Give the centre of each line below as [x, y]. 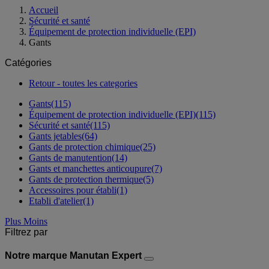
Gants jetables [55, 136]
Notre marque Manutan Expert [74, 256]
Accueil [44, 10]
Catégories [28, 62]
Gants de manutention [70, 157]
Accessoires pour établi [73, 190]
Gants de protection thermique [86, 179]
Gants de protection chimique [84, 147]
